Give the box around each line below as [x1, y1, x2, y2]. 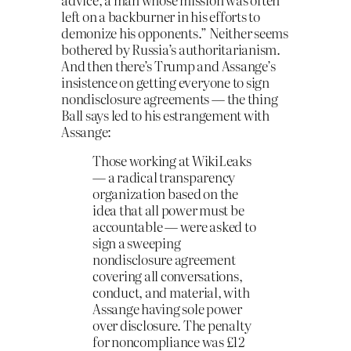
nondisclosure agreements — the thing [61, 88, 278, 108]
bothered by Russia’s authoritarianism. [61, 38, 280, 59]
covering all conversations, [92, 266, 243, 286]
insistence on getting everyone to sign [61, 71, 270, 92]
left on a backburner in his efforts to [61, 5, 260, 26]
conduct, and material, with [92, 282, 250, 302]
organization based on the [92, 183, 238, 204]
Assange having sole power [92, 299, 242, 319]
